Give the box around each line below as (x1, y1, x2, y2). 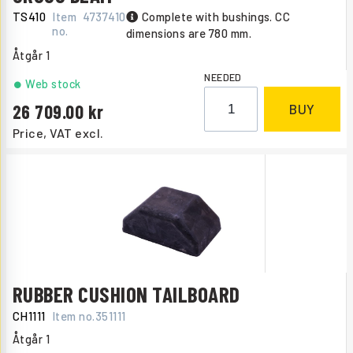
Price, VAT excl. (13, 125, 104, 141)
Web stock (25, 77, 81, 91)
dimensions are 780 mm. (125, 26, 252, 41)
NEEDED (204, 71, 242, 84)
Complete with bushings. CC (141, 9, 291, 24)
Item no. (51, 309, 95, 324)
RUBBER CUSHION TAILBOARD (13, 281, 240, 307)
